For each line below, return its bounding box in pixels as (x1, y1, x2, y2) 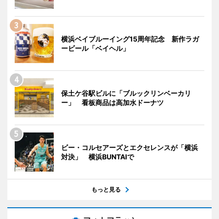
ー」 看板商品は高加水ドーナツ (61, 98, 164, 107)
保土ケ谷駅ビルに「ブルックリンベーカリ (61, 89, 191, 98)
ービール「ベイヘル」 (61, 44, 130, 53)
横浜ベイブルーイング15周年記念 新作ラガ (61, 35, 199, 44)
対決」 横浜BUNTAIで (61, 153, 134, 161)
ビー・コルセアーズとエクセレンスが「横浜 (61, 143, 198, 152)
